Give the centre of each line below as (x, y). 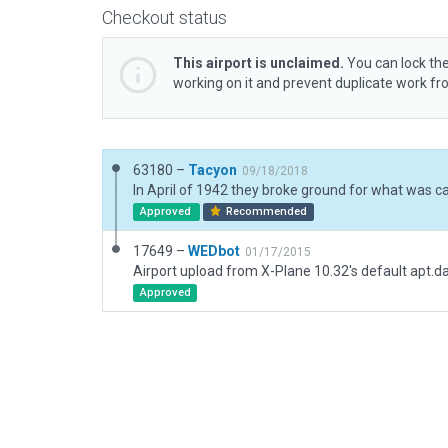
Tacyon (212, 170)
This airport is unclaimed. (258, 63)
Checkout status (164, 17)
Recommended (265, 211)
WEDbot (214, 251)
